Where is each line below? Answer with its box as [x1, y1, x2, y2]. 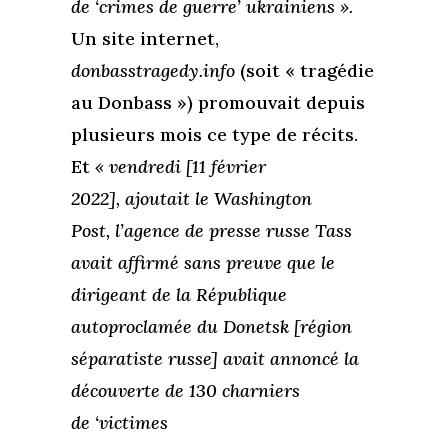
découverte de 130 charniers [70, 379, 300, 403]
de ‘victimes [70, 411, 168, 435]
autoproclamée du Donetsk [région [70, 315, 352, 339]
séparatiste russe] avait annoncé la [70, 347, 359, 371]
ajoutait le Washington [119, 187, 312, 211]
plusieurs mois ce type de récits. [70, 123, 358, 147]
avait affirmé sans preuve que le [70, 251, 335, 275]
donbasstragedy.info [70, 59, 235, 83]
